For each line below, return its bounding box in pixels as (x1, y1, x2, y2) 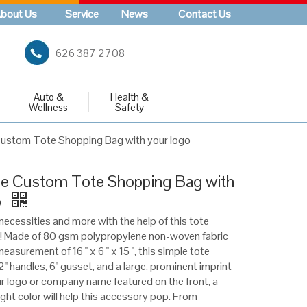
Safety (114, 101, 144, 114)
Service (65, 7, 99, 21)
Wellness (29, 101, 68, 114)
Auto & (33, 90, 64, 103)
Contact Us (177, 7, 231, 21)
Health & (110, 90, 149, 103)
